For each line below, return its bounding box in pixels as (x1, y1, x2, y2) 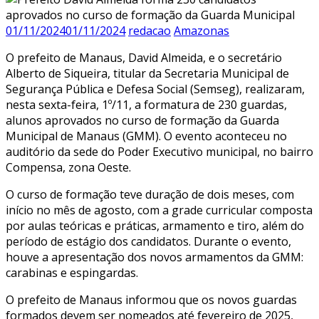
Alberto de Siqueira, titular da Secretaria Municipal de (6, 65, 289, 81)
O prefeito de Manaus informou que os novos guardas (6, 291, 297, 308)
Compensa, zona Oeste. (6, 159, 131, 175)
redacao (128, 22, 171, 38)
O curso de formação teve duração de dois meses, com (6, 186, 294, 202)
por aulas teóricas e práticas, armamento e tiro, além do (6, 217, 304, 234)
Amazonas (174, 22, 229, 38)
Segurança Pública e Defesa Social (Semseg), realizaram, (6, 80, 305, 97)
